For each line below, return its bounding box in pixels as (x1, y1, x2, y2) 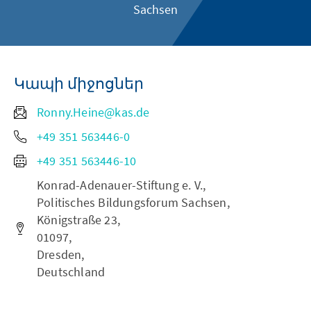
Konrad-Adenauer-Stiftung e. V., (37, 177, 206, 193)
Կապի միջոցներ (14, 74, 144, 93)
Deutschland (37, 264, 106, 280)
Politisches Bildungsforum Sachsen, (37, 194, 230, 210)
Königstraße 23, (37, 212, 120, 228)
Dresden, (37, 246, 85, 262)
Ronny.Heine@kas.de (37, 104, 150, 120)
